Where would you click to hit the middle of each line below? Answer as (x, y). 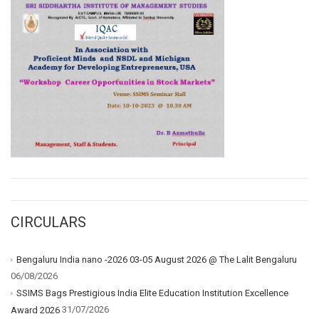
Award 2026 (35, 310)
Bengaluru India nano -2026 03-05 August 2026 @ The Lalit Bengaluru (157, 260)
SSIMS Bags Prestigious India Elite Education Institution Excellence (152, 293)
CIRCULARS (48, 223)
